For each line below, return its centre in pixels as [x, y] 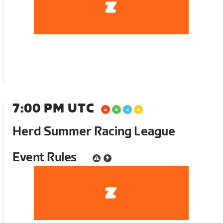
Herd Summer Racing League [94, 132]
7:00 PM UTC [54, 109]
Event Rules [45, 158]
